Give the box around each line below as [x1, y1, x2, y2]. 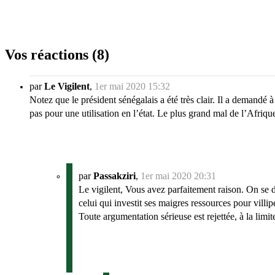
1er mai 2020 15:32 [95, 81, 170, 92]
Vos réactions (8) [5, 46, 109, 63]
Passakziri [93, 171, 136, 182]
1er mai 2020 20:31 [141, 171, 216, 182]
